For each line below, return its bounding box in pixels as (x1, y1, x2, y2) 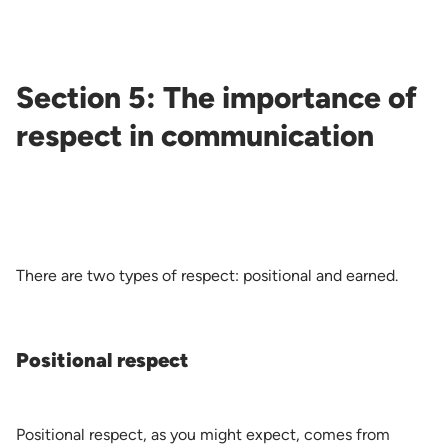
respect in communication (16, 117, 374, 153)
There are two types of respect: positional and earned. (16, 266, 398, 285)
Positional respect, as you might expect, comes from (16, 425, 390, 444)
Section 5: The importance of (16, 79, 417, 115)
